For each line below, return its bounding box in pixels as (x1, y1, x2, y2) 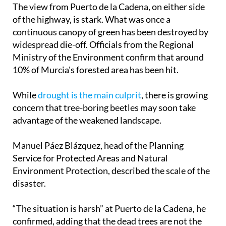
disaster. (13, 178, 46, 189)
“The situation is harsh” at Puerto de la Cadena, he (13, 203, 206, 214)
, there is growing (141, 89, 208, 101)
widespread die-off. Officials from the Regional (13, 39, 194, 50)
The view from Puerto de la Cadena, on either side (13, 1, 205, 13)
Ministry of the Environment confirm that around (13, 51, 204, 63)
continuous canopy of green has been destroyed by (13, 26, 208, 38)
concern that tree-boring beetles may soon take (13, 102, 196, 114)
